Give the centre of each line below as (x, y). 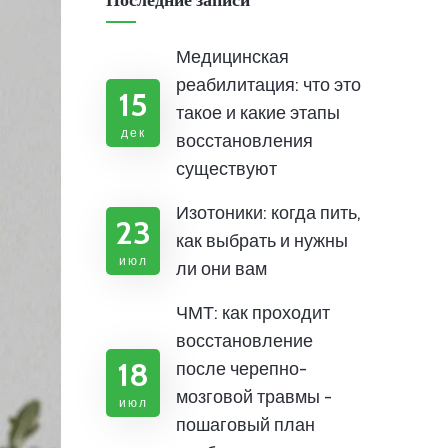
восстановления (244, 141)
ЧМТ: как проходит (253, 313)
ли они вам (221, 269)
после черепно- (241, 369)
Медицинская (232, 57)
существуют (226, 169)
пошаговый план (245, 425)
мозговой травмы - (254, 397)
